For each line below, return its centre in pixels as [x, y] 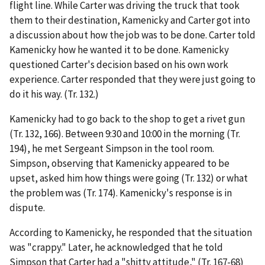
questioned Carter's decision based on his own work [119, 65]
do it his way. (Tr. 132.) [54, 94]
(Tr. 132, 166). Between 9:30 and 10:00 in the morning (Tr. [125, 134]
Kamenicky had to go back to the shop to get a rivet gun [127, 119]
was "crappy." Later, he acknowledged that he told [116, 248]
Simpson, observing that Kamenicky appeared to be [119, 164]
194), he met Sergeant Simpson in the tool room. [112, 149]
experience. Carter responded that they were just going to [132, 80]
